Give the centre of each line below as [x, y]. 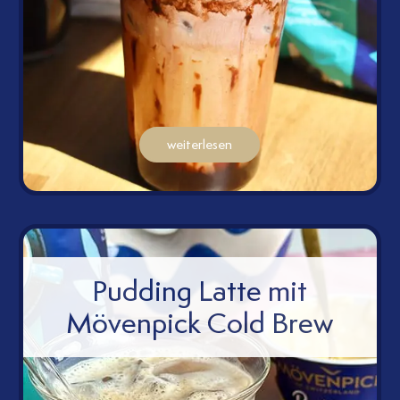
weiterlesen [200, 145]
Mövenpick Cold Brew [200, 323]
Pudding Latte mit [200, 291]
